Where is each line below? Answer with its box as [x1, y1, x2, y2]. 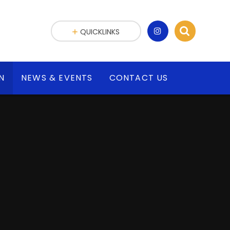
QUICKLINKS [80, 26, 120, 37]
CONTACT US [109, 72, 168, 84]
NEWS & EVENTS [21, 72, 93, 84]
